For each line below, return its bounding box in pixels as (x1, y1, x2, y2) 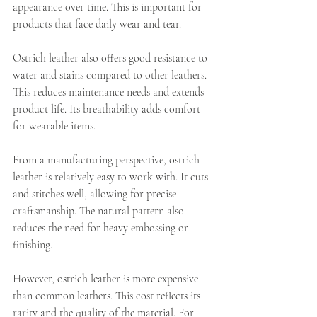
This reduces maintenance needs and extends (13, 85, 207, 100)
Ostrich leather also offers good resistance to (13, 51, 210, 66)
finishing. (13, 238, 52, 253)
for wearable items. (13, 119, 96, 134)
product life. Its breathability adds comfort (13, 102, 203, 117)
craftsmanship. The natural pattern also (13, 204, 187, 219)
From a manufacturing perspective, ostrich (13, 153, 202, 168)
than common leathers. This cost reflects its (13, 289, 203, 304)
